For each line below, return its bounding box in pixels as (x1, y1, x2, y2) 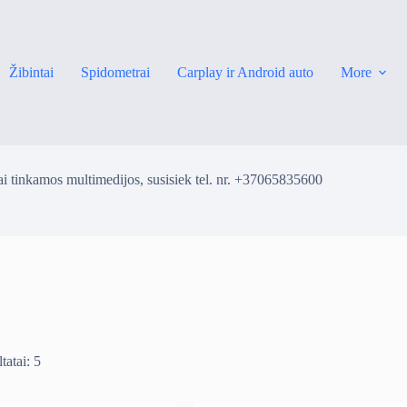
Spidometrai (80, 65, 150, 80)
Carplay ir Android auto (176, 65, 313, 80)
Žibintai (8, 65, 54, 80)
